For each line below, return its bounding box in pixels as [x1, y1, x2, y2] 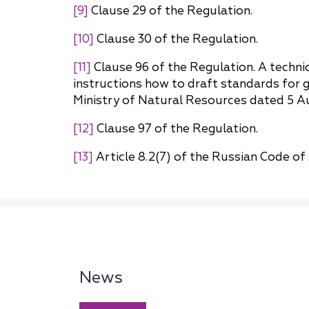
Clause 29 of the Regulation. [88, 3, 252, 18]
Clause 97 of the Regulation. [94, 121, 258, 136]
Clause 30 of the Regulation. [94, 31, 258, 46]
